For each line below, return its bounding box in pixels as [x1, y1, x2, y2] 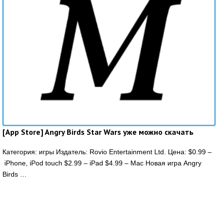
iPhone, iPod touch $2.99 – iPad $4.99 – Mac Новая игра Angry [2, 159, 201, 167]
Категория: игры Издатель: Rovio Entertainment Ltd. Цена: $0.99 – [2, 147, 212, 156]
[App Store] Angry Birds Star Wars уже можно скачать [2, 127, 194, 137]
